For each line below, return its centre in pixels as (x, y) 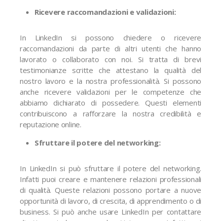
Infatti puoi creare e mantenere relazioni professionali (110, 179)
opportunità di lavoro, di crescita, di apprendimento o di (110, 201)
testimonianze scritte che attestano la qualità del (110, 70)
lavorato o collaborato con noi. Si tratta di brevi (110, 59)
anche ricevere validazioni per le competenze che (110, 92)
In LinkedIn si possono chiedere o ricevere (110, 37)
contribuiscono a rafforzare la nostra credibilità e (110, 113)
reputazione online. (51, 124)
